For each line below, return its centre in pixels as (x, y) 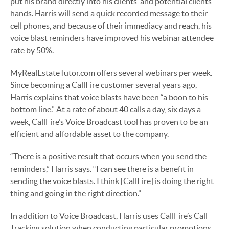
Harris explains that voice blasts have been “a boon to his (109, 97)
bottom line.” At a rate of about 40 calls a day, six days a (106, 109)
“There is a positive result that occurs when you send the (108, 156)
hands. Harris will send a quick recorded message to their (109, 13)
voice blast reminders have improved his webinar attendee (112, 38)
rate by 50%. (32, 50)
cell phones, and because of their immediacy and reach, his (111, 25)
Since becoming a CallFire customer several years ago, (104, 85)
